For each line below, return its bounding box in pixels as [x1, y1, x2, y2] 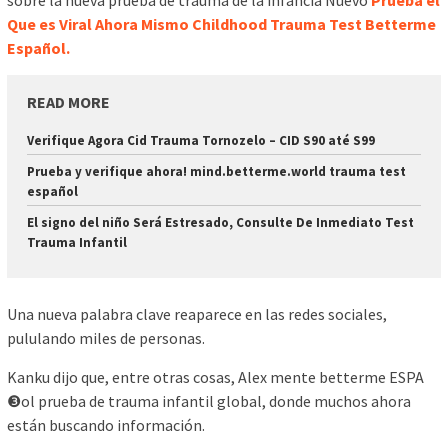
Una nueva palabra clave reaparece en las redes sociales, [7, 303, 387, 324]
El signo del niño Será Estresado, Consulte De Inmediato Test [27, 214, 414, 232]
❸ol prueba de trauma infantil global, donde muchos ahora [7, 390, 411, 411]
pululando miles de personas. [7, 327, 205, 348]
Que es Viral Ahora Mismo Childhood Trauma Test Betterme [7, 14, 436, 35]
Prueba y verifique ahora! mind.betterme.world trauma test [27, 163, 406, 181]
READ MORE [27, 92, 110, 113]
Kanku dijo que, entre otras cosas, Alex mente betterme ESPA [7, 366, 424, 387]
